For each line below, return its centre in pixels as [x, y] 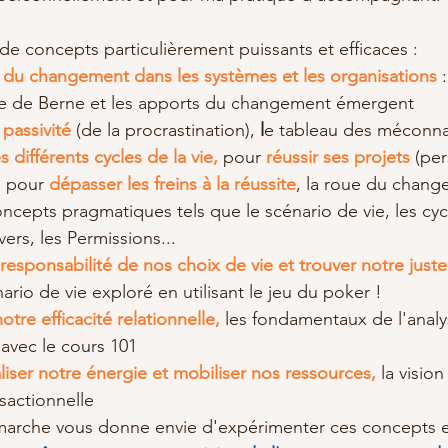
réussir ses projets [338, 157]
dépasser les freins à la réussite [172, 184]
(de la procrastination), [165, 130]
